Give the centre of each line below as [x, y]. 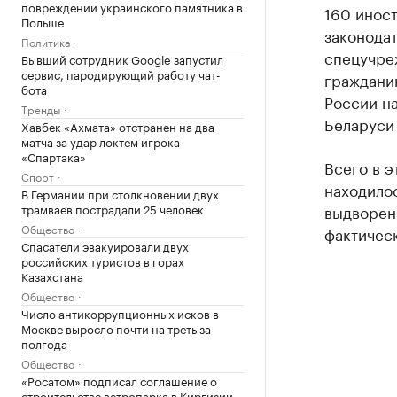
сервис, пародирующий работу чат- [121, 74]
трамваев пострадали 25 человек [113, 208]
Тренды [41, 109]
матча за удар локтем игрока [101, 141]
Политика [46, 41]
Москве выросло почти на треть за [116, 328]
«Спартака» [54, 156]
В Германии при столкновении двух [120, 193]
